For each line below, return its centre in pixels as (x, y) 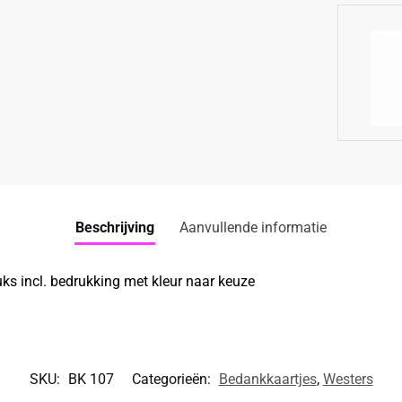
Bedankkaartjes (267, 379)
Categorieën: (173, 379)
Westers (348, 379)
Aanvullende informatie (253, 227)
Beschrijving (115, 227)
